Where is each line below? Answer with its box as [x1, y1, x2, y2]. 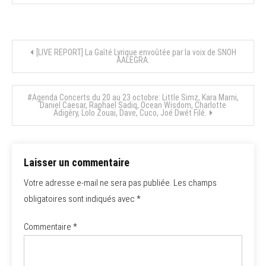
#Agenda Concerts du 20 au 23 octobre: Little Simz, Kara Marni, [27, 93, 239, 102]
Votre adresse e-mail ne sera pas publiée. [24, 178, 172, 188]
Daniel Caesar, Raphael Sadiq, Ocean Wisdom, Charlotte [40, 100, 226, 110]
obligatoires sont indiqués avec [24, 194, 137, 204]
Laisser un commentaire [24, 156, 129, 169]
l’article [11, 96, 66, 116]
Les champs [173, 178, 217, 188]
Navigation [11, 42, 89, 63]
